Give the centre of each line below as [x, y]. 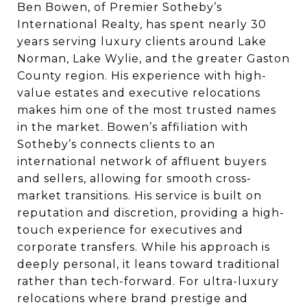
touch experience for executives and [130, 230]
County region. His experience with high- [142, 76]
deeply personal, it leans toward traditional [149, 264]
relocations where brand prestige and [133, 298]
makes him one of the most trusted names [147, 110]
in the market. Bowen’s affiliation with [133, 127]
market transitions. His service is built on [139, 196]
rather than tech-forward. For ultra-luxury [148, 281]
